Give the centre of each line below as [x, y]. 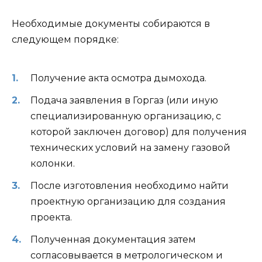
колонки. [53, 163]
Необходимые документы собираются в [111, 24]
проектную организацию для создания [128, 201]
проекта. [51, 217]
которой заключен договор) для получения [139, 132]
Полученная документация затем [113, 240]
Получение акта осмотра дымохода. [118, 78]
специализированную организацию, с [126, 116]
